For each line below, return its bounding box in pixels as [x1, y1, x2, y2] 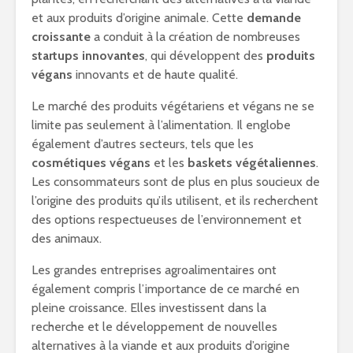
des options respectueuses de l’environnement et [32, 212, 302, 227]
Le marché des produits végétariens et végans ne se [32, 98, 314, 113]
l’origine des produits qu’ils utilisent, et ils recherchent [32, 193, 318, 208]
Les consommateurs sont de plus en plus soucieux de [32, 174, 320, 189]
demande [247, 10, 301, 25]
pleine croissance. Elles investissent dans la [32, 300, 266, 315]
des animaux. [32, 231, 102, 246]
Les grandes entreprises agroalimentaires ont [32, 262, 277, 277]
